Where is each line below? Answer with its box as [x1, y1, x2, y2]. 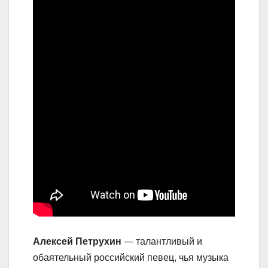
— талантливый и [121, 236, 202, 247]
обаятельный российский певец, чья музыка [33, 252, 229, 263]
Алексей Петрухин [33, 236, 121, 247]
